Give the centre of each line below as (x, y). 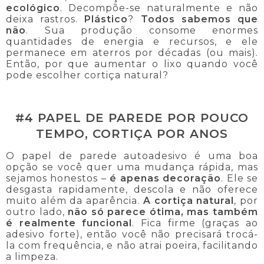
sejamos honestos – (58, 178)
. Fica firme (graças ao (195, 223)
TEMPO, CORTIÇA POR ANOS (132, 134)
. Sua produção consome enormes (142, 31)
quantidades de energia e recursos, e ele (132, 42)
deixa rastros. (45, 19)
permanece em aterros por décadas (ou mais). (132, 53)
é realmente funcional (69, 223)
